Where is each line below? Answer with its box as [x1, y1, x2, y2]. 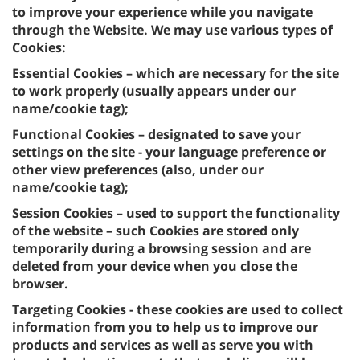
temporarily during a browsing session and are [12, 239, 311, 257]
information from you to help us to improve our [12, 318, 318, 336]
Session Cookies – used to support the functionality [12, 204, 340, 222]
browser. [12, 275, 68, 292]
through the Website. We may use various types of [12, 21, 333, 39]
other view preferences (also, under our [12, 161, 264, 178]
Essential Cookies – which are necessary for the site [12, 64, 339, 82]
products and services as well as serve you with [12, 336, 313, 354]
